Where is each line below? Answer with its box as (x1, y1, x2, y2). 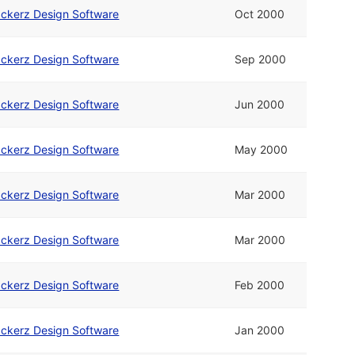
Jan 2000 (235, 323, 285, 338)
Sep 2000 (235, 52, 287, 67)
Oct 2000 (235, 7, 285, 21)
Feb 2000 (235, 278, 285, 292)
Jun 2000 (235, 97, 285, 112)
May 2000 (235, 143, 288, 157)
